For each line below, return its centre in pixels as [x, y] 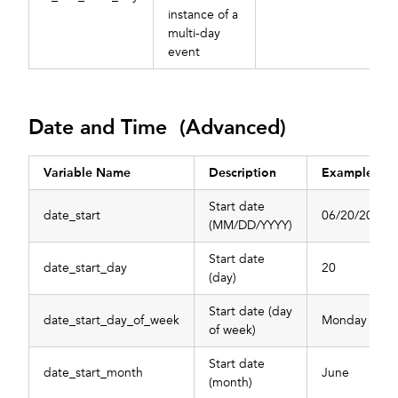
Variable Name [87, 173]
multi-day [194, 34]
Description [243, 173]
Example [347, 173]
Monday [344, 321]
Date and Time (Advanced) [157, 127]
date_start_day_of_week [111, 321]
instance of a [203, 15]
